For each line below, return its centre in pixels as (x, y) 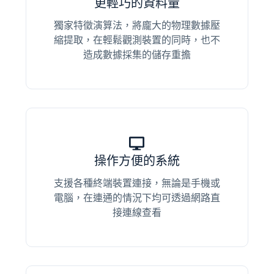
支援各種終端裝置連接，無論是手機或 (137, 183)
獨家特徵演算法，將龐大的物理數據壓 (137, 26)
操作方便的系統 (137, 161)
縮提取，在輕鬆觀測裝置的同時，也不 (137, 40)
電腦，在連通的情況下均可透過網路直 (137, 198)
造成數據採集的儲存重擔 (137, 55)
